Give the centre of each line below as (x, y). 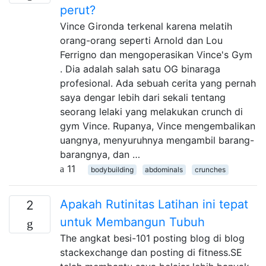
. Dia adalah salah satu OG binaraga (140, 69)
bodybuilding (112, 169)
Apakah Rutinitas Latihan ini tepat (154, 204)
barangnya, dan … (100, 154)
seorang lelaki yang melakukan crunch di (151, 111)
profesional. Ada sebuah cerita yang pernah (158, 83)
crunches (210, 169)
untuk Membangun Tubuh (132, 222)
